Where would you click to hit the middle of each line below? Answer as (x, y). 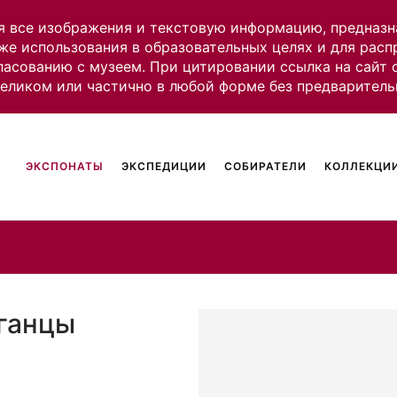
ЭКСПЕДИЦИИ (164, 166)
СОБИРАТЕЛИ (266, 166)
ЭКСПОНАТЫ (65, 166)
